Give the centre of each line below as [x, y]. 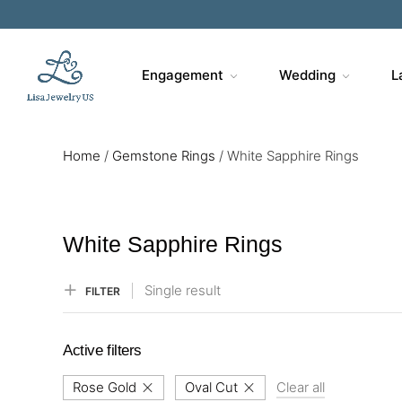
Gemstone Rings [164, 156]
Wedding [307, 75]
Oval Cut [211, 387]
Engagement [182, 75]
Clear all [301, 387]
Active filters [103, 350]
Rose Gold [105, 387]
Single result [183, 290]
